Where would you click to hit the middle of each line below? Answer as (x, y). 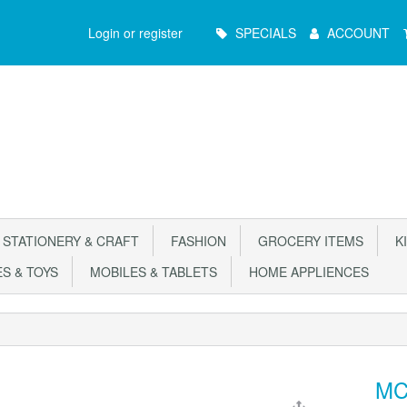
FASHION (195, 241)
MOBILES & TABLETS (150, 272)
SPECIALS (266, 33)
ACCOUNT (358, 33)
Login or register (135, 33)
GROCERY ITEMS (307, 241)
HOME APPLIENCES (305, 272)
